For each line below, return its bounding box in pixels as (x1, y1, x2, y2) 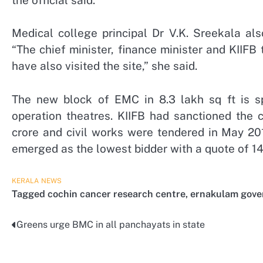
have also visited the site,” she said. (12, 59, 197, 73)
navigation (11, 240, 81, 257)
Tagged (12, 188, 48, 200)
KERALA (12, 177, 39, 186)
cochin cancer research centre (48, 188, 186, 200)
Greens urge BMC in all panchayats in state (16, 218, 205, 230)
